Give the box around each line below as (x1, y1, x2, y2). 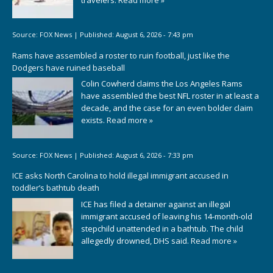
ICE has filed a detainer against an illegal (81, 198, 230, 210)
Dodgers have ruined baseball (12, 62, 125, 73)
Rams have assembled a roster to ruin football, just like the (12, 49, 230, 61)
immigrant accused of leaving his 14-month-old (81, 210, 252, 222)
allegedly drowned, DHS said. (81, 235, 191, 246)
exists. (81, 115, 107, 126)
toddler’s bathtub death (12, 182, 99, 194)
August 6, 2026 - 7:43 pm (116, 30, 193, 40)
